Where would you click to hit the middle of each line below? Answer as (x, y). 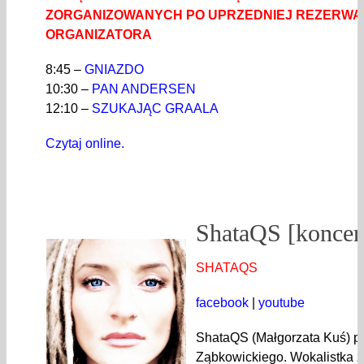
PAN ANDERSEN (144, 89)
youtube (282, 303)
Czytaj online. (85, 144)
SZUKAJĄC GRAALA (155, 109)
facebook (222, 303)
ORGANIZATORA (99, 35)
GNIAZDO (114, 70)
